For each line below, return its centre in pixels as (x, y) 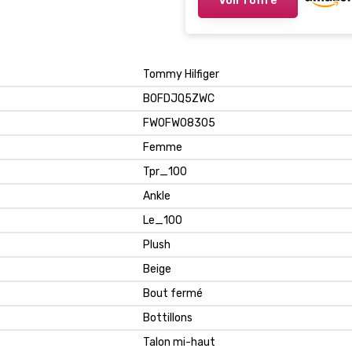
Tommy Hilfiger (181, 75)
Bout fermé (173, 294)
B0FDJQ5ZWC (179, 99)
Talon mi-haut (179, 343)
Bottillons (168, 318)
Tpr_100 (165, 172)
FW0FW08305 (179, 123)
